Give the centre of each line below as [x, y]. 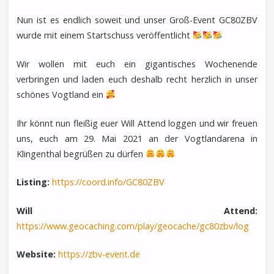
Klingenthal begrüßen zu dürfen [81, 154]
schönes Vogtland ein [61, 95]
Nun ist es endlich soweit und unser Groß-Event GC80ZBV [137, 20]
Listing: [33, 182]
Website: [36, 254]
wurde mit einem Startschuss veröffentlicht [104, 35]
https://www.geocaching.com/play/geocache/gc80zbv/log [132, 226]
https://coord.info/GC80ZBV [108, 182]
